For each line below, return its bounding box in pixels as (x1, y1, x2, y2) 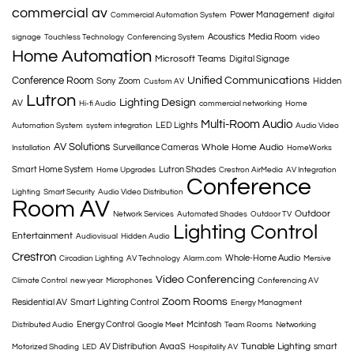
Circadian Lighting (59, 254, 123, 263)
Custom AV (144, 77, 184, 86)
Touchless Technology (44, 33, 124, 42)
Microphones (106, 277, 153, 285)
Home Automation (12, 47, 152, 66)
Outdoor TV (250, 210, 292, 219)
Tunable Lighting (241, 341, 311, 352)
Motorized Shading (12, 343, 79, 352)
